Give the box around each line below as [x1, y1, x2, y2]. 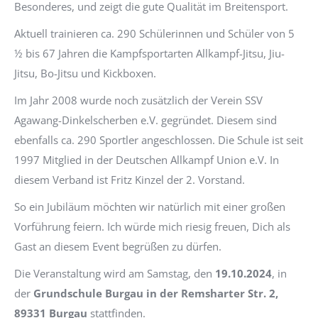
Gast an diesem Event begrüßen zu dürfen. [14, 238, 221, 253]
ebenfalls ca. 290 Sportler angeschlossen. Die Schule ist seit [14, 132, 303, 147]
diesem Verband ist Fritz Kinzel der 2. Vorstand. [14, 172, 245, 187]
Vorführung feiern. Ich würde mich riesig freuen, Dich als [14, 219, 290, 234]
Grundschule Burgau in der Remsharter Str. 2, [33, 285, 278, 300]
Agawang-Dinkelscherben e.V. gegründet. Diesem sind [14, 112, 277, 127]
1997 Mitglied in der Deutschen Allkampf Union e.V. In [14, 152, 279, 167]
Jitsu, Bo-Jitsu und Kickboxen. [14, 65, 156, 80]
